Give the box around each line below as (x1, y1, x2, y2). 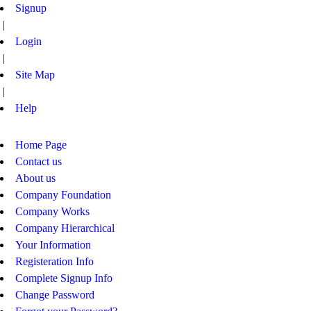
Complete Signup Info (15, 272, 112, 284)
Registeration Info (15, 255, 94, 267)
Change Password (15, 289, 94, 301)
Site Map (15, 69, 55, 81)
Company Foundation (15, 189, 111, 201)
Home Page (15, 139, 67, 151)
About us (15, 172, 56, 184)
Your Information (15, 239, 91, 251)
